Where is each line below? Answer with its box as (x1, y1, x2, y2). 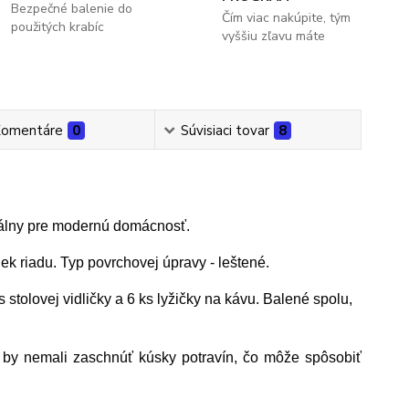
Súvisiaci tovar (180, 121, 269, 140)
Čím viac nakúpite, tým (221, 9, 351, 26)
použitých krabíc (11, 18, 105, 36)
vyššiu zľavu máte (221, 27, 325, 45)
